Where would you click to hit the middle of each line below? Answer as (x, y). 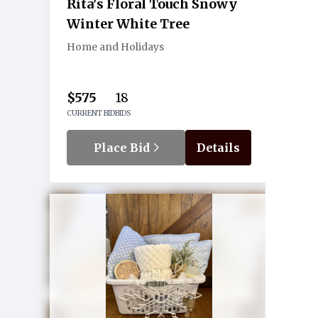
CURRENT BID (91, 113)
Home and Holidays (115, 47)
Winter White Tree (128, 24)
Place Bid (123, 148)
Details (218, 148)
